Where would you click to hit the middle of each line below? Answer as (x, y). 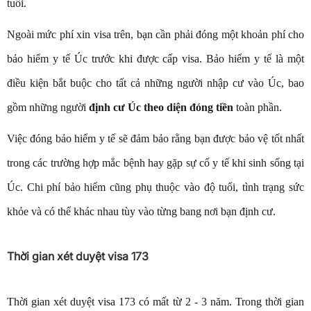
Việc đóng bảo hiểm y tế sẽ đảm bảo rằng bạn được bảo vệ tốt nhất (155, 139)
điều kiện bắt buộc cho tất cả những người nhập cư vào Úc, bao (155, 83)
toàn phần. (258, 108)
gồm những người (48, 108)
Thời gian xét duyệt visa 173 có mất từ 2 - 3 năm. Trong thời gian (155, 302)
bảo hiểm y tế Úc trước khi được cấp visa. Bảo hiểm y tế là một (155, 59)
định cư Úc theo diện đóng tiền (161, 108)
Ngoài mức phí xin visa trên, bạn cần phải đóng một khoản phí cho (155, 35)
